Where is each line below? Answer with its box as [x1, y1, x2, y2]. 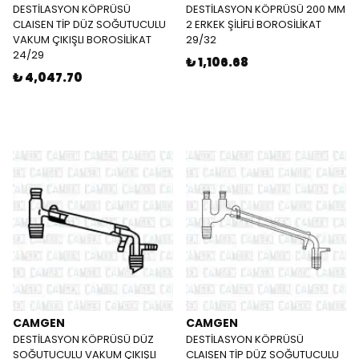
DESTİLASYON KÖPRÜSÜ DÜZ [13, 332, 154, 347]
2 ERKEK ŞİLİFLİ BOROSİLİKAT [186, 17, 321, 32]
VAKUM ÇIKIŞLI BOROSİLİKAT [13, 32, 151, 47]
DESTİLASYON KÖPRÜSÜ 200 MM [186, 2, 345, 17]
